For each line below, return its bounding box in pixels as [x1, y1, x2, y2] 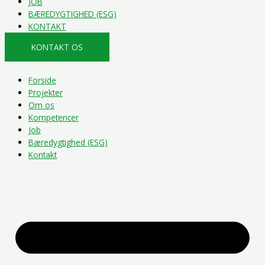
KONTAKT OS [31, 41, 83, 53]
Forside [28, 74, 56, 86]
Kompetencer [28, 111, 79, 123]
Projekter [28, 86, 63, 98]
